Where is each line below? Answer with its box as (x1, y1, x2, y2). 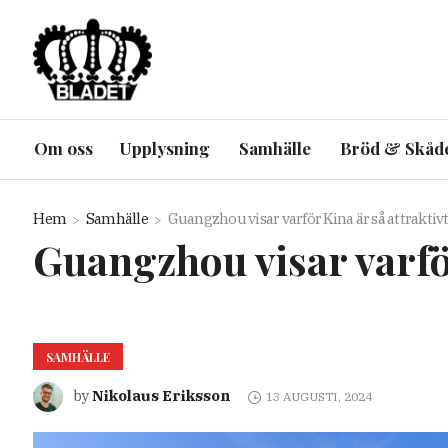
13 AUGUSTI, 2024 (266, 389, 373, 405)
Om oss (34, 137, 94, 160)
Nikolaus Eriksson (92, 386, 231, 405)
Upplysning (119, 137, 211, 160)
